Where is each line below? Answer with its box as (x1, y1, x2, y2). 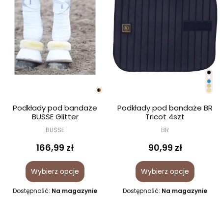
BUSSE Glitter (31, 111, 79, 122)
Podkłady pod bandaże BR (117, 102, 213, 113)
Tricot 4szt (145, 111, 185, 122)
